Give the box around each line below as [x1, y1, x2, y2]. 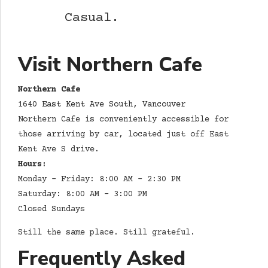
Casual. [65, 10, 120, 26]
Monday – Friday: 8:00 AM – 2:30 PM [18, 175, 181, 185]
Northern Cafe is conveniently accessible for [18, 115, 229, 125]
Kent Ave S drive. [18, 145, 99, 155]
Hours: [18, 160, 47, 170]
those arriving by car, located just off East [18, 130, 229, 140]
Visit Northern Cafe [18, 50, 202, 78]
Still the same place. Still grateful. [18, 228, 195, 238]
